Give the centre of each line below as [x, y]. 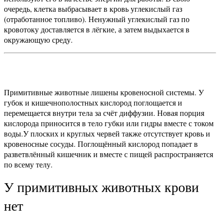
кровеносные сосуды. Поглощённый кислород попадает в [101, 144]
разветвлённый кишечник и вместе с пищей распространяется [109, 154]
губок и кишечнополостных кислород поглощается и [93, 103]
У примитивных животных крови [101, 187]
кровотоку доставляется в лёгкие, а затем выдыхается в [97, 29]
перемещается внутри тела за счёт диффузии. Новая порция [104, 113]
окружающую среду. [38, 40]
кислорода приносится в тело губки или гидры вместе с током [109, 123]
